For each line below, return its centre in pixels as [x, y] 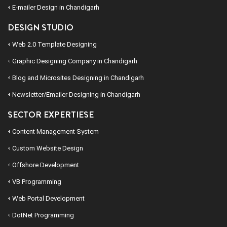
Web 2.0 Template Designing [54, 45]
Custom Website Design [48, 148]
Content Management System [55, 132]
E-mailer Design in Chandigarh [56, 8]
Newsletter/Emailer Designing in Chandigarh [76, 95]
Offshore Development [46, 165]
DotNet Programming [43, 215]
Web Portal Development [48, 199]
